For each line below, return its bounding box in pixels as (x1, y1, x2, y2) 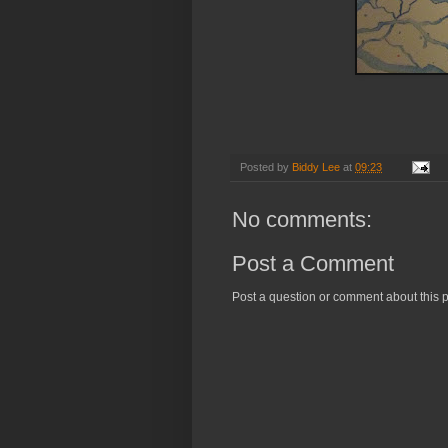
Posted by (240, 160, 292, 173)
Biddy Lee (292, 160, 340, 173)
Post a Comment (232, 250, 394, 276)
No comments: (232, 206, 372, 232)
